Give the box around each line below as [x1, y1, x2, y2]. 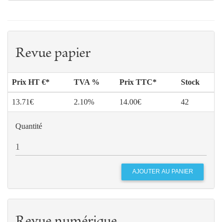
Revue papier [15, 46, 91, 61]
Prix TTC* [119, 77, 157, 86]
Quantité [15, 121, 42, 130]
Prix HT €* [12, 77, 50, 86]
